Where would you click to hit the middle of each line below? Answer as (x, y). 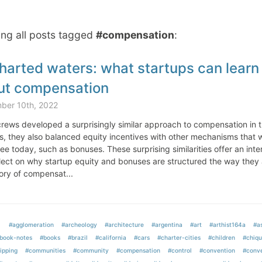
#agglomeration (31, 225)
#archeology (79, 225)
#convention (217, 250)
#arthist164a (227, 225)
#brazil (78, 237)
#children (222, 237)
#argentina (167, 225)
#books (50, 237)
